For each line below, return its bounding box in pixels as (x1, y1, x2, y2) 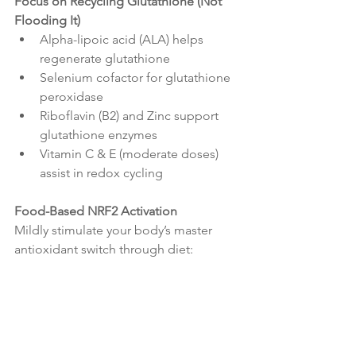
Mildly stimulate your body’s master (14, 222, 215, 238)
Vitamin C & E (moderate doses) (40, 146, 222, 162)
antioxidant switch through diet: (14, 242, 196, 257)
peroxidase (40, 89, 103, 105)
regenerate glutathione (40, 51, 170, 67)
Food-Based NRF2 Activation (14, 203, 177, 219)
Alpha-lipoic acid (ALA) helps (40, 32, 207, 48)
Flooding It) (14, 13, 80, 29)
